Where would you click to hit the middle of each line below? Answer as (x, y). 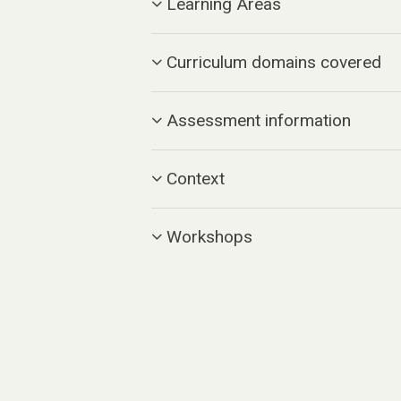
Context (196, 178)
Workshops (210, 236)
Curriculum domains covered (274, 62)
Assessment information (259, 120)
